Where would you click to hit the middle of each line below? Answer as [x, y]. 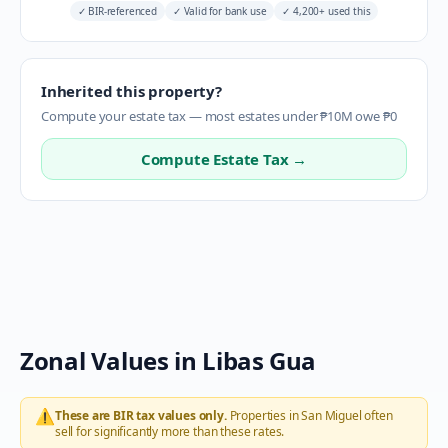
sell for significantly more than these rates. [169, 431]
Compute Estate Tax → [224, 159]
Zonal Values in [111, 360]
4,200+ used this [330, 11]
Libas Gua [259, 360]
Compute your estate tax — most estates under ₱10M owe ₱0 [219, 116]
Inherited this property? [131, 91]
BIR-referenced [121, 11]
